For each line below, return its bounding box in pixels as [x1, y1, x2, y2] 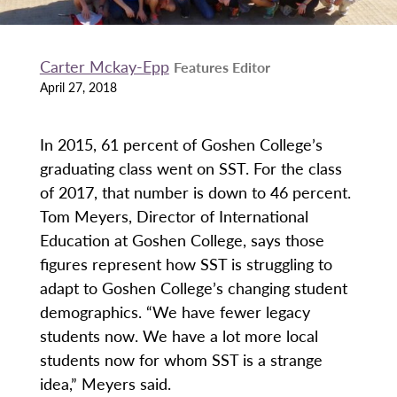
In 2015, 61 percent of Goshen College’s [39, 133, 323, 156]
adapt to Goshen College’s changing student [39, 276, 347, 300]
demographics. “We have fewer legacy [39, 300, 310, 323]
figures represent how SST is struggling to [39, 253, 332, 276]
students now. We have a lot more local [39, 324, 318, 347]
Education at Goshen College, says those [39, 229, 324, 252]
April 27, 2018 [39, 78, 117, 97]
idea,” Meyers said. [39, 372, 171, 395]
